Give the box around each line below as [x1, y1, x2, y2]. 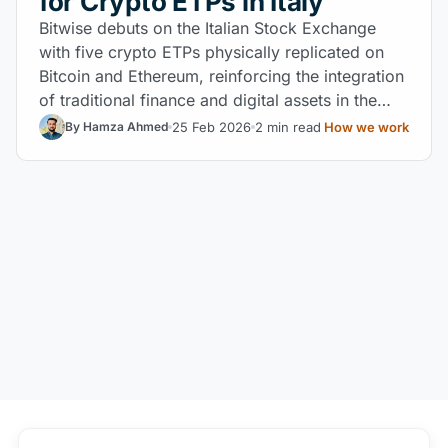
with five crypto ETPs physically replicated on [39, 42, 384, 62]
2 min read [255, 118, 321, 135]
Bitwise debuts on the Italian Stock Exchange [39, 18, 376, 38]
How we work [324, 118, 409, 135]
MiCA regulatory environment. [39, 114, 265, 134]
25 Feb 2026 [172, 118, 251, 135]
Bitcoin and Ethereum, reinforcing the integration [39, 66, 404, 86]
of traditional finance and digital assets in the [39, 90, 377, 110]
